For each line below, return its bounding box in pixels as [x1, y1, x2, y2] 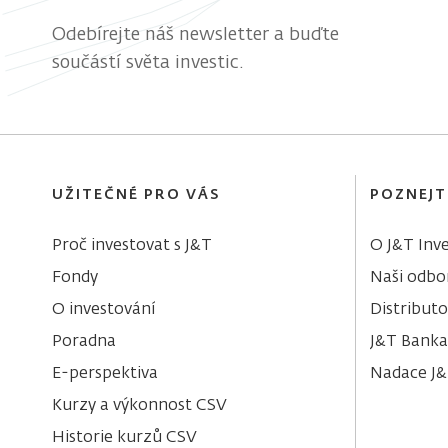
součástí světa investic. [52, 53, 244, 72]
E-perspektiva [52, 366, 159, 383]
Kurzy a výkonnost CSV [52, 398, 228, 415]
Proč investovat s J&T [52, 238, 213, 255]
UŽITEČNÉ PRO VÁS [52, 188, 221, 203]
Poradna [52, 334, 117, 351]
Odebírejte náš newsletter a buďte [52, 25, 340, 44]
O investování [52, 302, 156, 319]
